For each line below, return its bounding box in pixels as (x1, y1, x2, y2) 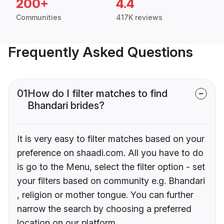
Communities (16, 13, 61, 22)
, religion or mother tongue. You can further (17, 189, 193, 200)
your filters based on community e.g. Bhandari (17, 175, 205, 186)
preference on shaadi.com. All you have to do (17, 147, 203, 158)
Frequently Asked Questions (8, 43, 193, 61)
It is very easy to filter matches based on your (17, 133, 204, 144)
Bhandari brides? (27, 99, 104, 112)
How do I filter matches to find (27, 87, 167, 100)
